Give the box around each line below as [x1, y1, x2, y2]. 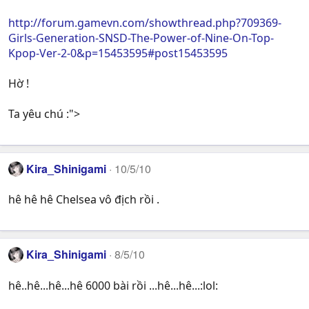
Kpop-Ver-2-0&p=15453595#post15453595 [8, 45, 228, 61]
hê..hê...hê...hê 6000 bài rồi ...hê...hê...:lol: [8, 277, 218, 293]
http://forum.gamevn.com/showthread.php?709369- [8, 14, 281, 30]
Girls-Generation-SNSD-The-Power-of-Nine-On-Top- [8, 30, 274, 46]
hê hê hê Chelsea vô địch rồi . [8, 192, 159, 208]
